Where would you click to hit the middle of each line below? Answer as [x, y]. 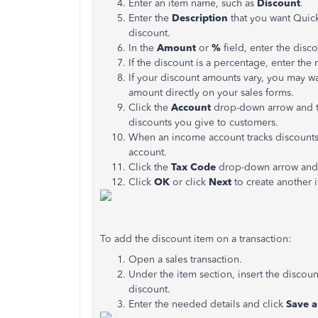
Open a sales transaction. [185, 259]
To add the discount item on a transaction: [196, 239]
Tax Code [193, 167]
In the [143, 48]
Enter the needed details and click [207, 304]
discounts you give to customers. [203, 122]
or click [191, 182]
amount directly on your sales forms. [211, 93]
